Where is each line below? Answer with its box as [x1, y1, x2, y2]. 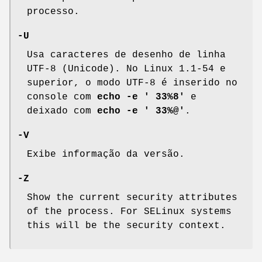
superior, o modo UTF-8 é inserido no [27, 78, 237, 89]
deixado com [27, 106, 97, 117]
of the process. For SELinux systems [27, 206, 232, 218]
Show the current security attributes [27, 192, 237, 204]
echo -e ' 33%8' [97, 92, 185, 103]
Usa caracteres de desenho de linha [27, 50, 226, 61]
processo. [27, 6, 80, 18]
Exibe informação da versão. [27, 149, 185, 160]
